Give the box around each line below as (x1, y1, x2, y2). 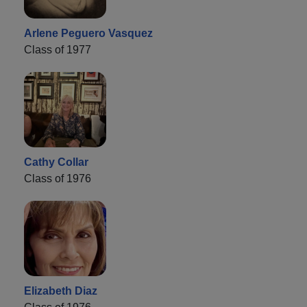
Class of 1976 (24, 173, 91, 185)
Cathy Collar (24, 156, 88, 169)
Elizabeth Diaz (24, 285, 97, 297)
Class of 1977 (24, 44, 91, 56)
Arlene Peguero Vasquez (24, 27, 153, 40)
